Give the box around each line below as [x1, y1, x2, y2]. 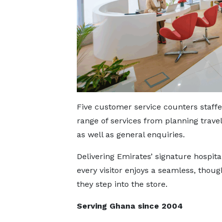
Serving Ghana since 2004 [76, 201, 183, 211]
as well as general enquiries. [76, 130, 185, 140]
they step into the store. [76, 179, 167, 189]
